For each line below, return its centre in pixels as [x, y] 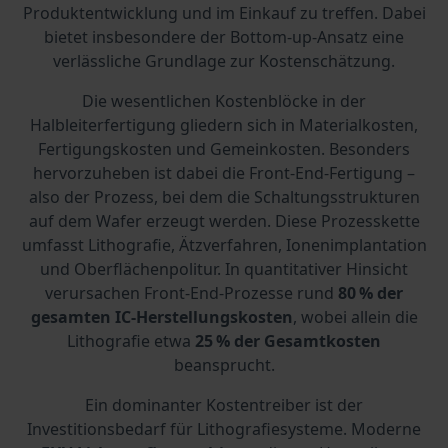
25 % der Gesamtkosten [288, 340]
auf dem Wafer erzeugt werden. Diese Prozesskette [224, 220]
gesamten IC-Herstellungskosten [161, 316]
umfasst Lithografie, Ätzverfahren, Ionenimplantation [224, 244]
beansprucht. [224, 364]
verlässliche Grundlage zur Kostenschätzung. [224, 60]
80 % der [368, 292]
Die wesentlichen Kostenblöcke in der [224, 100]
